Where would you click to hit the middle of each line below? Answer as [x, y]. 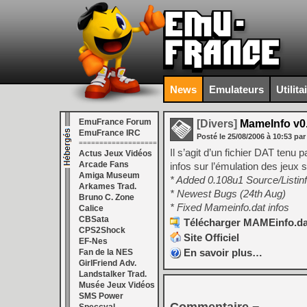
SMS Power [101, 296]
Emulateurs [236, 89]
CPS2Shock [102, 230]
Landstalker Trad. [113, 274]
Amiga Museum [109, 175]
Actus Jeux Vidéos [115, 153]
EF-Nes [93, 241]
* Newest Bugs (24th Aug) [228, 194]
